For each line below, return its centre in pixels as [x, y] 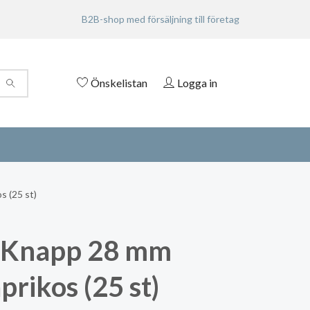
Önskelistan [119, 82]
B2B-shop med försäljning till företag [161, 19]
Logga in [197, 82]
